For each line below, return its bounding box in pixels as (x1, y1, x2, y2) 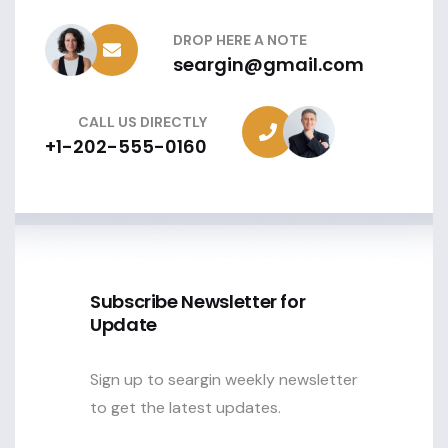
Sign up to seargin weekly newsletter (90, 369, 358, 391)
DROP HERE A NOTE (173, 30, 307, 49)
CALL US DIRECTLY (78, 112, 207, 131)
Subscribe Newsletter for (90, 289, 306, 315)
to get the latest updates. (90, 397, 281, 419)
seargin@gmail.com (173, 51, 364, 77)
